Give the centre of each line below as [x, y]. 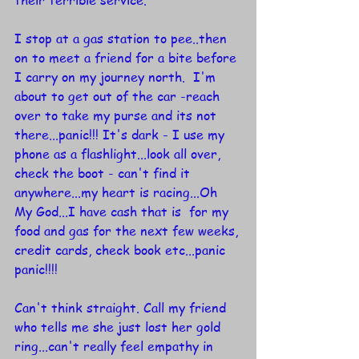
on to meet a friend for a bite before [127, 58]
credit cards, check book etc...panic [122, 250]
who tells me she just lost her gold [119, 327]
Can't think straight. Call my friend [122, 308]
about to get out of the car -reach [119, 97]
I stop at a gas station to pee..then [123, 39]
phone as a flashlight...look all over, [119, 154]
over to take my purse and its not [117, 116]
